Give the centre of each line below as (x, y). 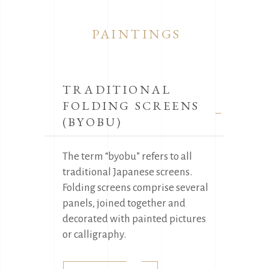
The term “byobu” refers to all (127, 156)
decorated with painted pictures (134, 219)
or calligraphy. (94, 234)
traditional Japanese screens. (127, 172)
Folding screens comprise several (135, 187)
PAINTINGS (137, 34)
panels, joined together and (124, 203)
